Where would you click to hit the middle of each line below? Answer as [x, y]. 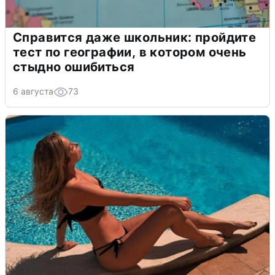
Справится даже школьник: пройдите [135, 37]
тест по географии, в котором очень [130, 52]
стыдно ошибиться [74, 67]
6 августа [33, 91]
